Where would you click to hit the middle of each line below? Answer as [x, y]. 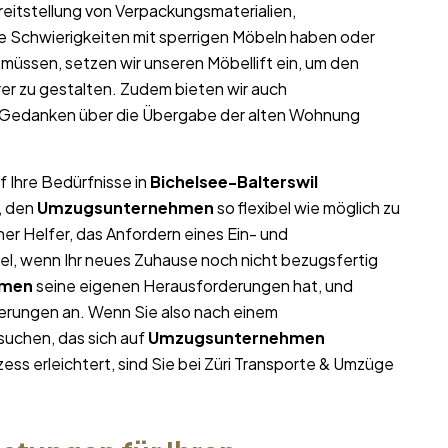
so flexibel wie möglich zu [307, 208]
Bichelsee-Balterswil [234, 182]
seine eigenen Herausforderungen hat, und [193, 286]
